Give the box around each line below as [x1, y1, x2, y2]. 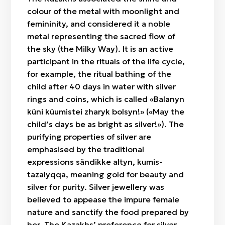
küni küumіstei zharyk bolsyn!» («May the [27, 106, 185, 117]
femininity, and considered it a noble [27, 19, 171, 29]
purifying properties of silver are [27, 132, 152, 142]
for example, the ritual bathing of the [27, 69, 172, 79]
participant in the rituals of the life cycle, [27, 56, 185, 66]
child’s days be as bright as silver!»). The [27, 119, 184, 129]
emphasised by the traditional [27, 144, 145, 154]
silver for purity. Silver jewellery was [27, 182, 165, 192]
